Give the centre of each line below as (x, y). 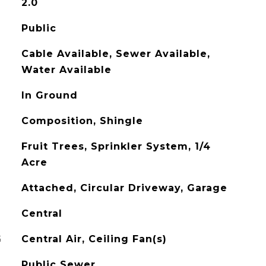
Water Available (66, 70)
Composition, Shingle (82, 121)
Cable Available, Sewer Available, (115, 54)
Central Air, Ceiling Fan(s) (94, 239)
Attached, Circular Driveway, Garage (124, 188)
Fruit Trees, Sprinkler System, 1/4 (116, 146)
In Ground (49, 95)
